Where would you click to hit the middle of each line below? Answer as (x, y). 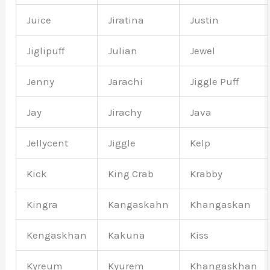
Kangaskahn (139, 205)
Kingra (42, 205)
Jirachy (125, 112)
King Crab (131, 174)
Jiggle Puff (215, 82)
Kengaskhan (57, 235)
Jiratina (126, 20)
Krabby (206, 174)
